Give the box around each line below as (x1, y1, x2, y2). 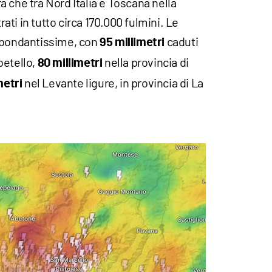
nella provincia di (102, 55, 189, 70)
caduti (165, 34, 199, 49)
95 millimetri (100, 36, 165, 49)
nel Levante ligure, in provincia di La (22, 75, 203, 90)
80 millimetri (37, 57, 103, 70)
